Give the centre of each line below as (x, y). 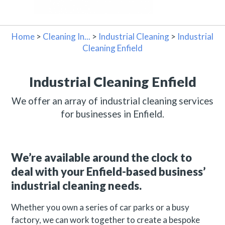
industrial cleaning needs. (77, 186)
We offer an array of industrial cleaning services (113, 101)
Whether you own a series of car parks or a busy (100, 207)
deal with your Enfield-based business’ (108, 172)
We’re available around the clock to (102, 158)
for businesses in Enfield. (113, 114)
